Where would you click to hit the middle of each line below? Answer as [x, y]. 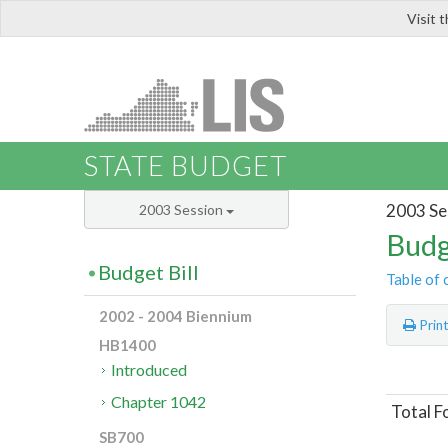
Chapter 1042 [159, 402]
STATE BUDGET [185, 166]
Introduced [149, 370]
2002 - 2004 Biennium [175, 316]
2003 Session [182, 210]
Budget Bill [148, 272]
